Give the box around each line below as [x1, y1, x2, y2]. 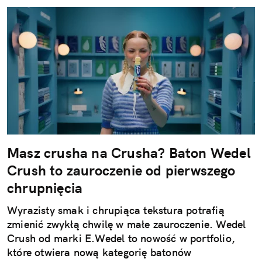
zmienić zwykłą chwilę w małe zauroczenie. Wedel [7, 217, 246, 231]
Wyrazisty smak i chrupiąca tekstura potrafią [7, 203, 225, 217]
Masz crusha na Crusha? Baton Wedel [7, 143, 251, 161]
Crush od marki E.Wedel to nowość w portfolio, [7, 231, 236, 245]
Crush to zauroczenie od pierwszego [7, 161, 235, 179]
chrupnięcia [7, 178, 83, 196]
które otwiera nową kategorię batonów [7, 245, 192, 259]
